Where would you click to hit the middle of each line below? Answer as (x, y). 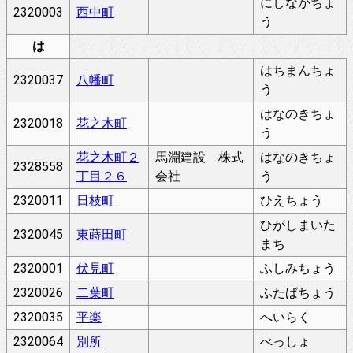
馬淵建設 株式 (199, 157)
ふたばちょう (298, 293)
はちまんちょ (298, 71)
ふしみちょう (298, 268)
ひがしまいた (298, 225)
